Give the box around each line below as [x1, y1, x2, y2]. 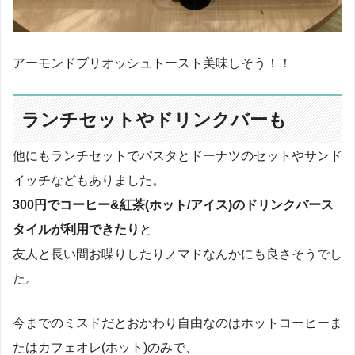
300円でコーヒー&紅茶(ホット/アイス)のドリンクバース [13, 197, 334, 212]
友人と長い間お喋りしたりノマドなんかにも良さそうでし [13, 246, 342, 261]
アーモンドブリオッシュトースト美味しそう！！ [13, 55, 292, 70]
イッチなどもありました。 [13, 173, 165, 188]
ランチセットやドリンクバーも [21, 109, 288, 130]
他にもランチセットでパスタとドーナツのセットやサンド [13, 148, 342, 163]
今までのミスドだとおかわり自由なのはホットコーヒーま [13, 315, 342, 330]
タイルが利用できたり [13, 222, 139, 237]
